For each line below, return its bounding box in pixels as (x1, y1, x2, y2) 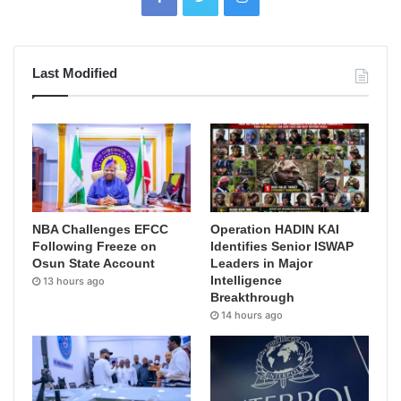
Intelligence (210, 273, 283, 288)
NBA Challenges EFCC (32, 222, 168, 237)
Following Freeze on (32, 239, 157, 254)
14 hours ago (221, 309, 284, 322)
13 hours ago (43, 275, 105, 288)
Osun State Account (32, 256, 155, 271)
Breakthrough (210, 290, 295, 305)
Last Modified (32, 64, 117, 81)
